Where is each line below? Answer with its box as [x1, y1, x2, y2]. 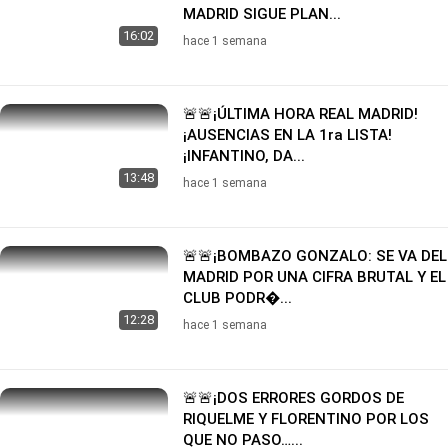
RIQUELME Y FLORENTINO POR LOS [183, 409, 429, 428]
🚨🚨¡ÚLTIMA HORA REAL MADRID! [183, 104, 418, 123]
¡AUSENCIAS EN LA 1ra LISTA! [183, 125, 392, 144]
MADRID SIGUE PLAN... [183, 4, 341, 23]
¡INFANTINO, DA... [183, 146, 305, 165]
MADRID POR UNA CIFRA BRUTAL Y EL [183, 267, 446, 286]
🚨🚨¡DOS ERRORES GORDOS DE [183, 388, 404, 407]
